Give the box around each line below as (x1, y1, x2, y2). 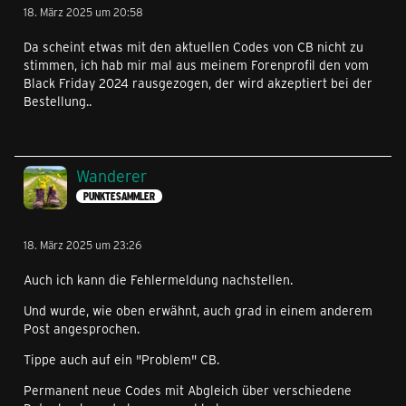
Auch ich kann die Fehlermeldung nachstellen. (24, 270, 293, 288)
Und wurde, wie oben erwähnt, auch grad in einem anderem (24, 301, 372, 319)
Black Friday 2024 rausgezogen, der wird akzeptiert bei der (24, 73, 372, 92)
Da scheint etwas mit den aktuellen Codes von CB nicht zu (24, 37, 363, 55)
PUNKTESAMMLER (83, 189, 155, 204)
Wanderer (76, 164, 147, 187)
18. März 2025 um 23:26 (24, 237, 141, 252)
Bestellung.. (24, 92, 92, 110)
